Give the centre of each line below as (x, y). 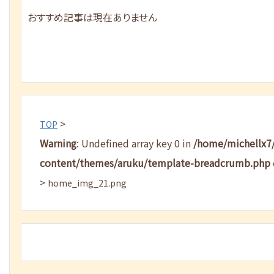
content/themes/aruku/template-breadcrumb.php (155, 163)
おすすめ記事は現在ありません (92, 17)
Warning (58, 143)
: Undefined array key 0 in (135, 143)
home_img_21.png (87, 183)
